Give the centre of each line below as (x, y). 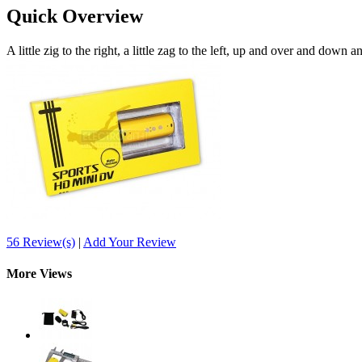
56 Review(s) (41, 242)
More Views (39, 273)
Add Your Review (130, 242)
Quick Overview (75, 16)
